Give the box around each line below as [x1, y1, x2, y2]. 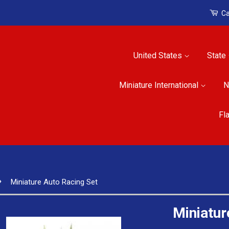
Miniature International [119, 80, 200, 90]
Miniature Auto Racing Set [11, 177, 98, 187]
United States [133, 51, 184, 60]
